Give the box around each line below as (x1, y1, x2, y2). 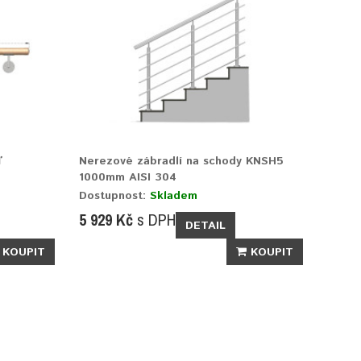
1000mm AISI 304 (79, 169, 177, 186)
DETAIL (185, 218, 226, 234)
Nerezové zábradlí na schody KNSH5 (79, 153, 284, 170)
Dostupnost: (79, 188, 151, 205)
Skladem (150, 188, 198, 205)
